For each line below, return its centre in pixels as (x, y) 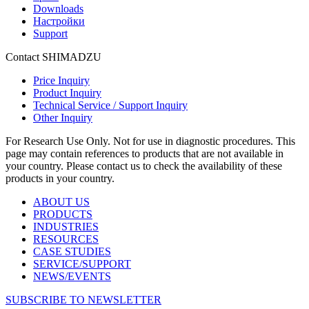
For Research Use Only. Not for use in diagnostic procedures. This (150, 141)
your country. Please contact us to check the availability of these (144, 166)
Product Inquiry (67, 93)
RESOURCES (66, 239)
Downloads (58, 9)
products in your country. (60, 179)
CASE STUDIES (72, 252)
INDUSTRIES (66, 227)
